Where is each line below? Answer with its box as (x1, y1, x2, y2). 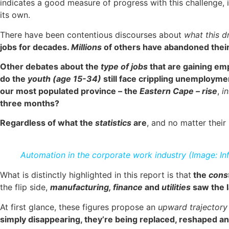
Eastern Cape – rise (138, 86, 217, 97)
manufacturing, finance (50, 182, 143, 193)
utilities (159, 182, 191, 193)
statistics (93, 118, 133, 128)
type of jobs (99, 61, 148, 72)
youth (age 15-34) (28, 74, 103, 84)
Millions (71, 41, 102, 52)
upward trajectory (158, 201, 227, 212)
